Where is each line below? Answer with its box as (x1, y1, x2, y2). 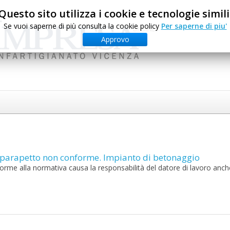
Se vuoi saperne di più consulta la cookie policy (3, 21, 161, 31)
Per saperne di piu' (161, 21, 227, 31)
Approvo (101, 34, 129, 44)
